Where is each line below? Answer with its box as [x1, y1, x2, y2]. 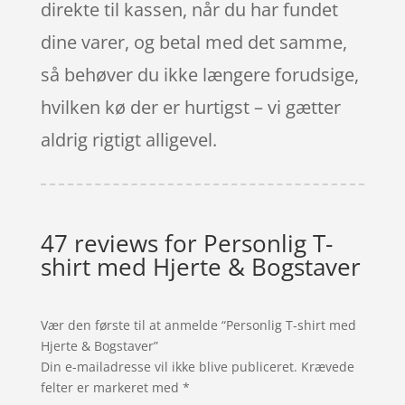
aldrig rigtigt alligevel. [40, 127, 217, 152]
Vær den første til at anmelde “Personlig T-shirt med [40, 316, 356, 334]
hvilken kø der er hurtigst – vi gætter [40, 94, 341, 119]
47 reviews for [40, 226, 203, 259]
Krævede [300, 357, 354, 375]
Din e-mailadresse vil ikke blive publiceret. [40, 357, 297, 375]
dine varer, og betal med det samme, [40, 29, 347, 54]
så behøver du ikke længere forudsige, [40, 61, 359, 87]
